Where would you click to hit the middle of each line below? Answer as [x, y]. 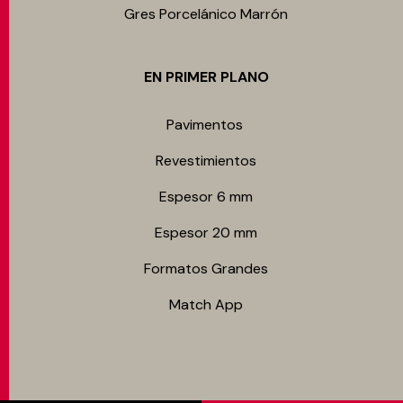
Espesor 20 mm [206, 233]
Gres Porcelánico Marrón [206, 14]
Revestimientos [206, 161]
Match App [206, 304]
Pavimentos [206, 125]
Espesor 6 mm [206, 197]
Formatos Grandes [206, 269]
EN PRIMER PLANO [206, 77]
